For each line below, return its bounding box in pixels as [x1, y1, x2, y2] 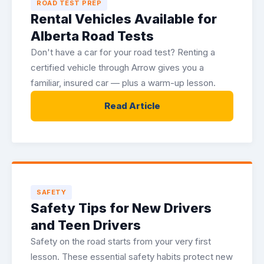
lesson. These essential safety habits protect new [31, 251, 233, 262]
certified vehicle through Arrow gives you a [31, 62, 204, 73]
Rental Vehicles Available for [31, 11, 217, 27]
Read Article [104, 100, 160, 111]
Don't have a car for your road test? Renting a [31, 47, 215, 58]
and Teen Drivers [31, 217, 141, 233]
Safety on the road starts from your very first [31, 236, 211, 247]
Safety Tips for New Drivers [31, 200, 212, 216]
